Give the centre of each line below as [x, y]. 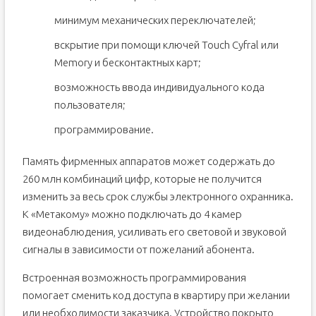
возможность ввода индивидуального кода [159, 87]
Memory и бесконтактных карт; [127, 62]
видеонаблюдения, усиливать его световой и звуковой [154, 232]
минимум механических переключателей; [155, 20]
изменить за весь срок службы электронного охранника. [158, 196]
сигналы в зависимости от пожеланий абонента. [138, 249]
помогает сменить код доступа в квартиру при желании [156, 295]
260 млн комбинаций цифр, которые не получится [142, 179]
